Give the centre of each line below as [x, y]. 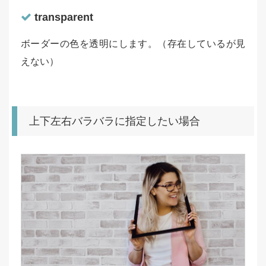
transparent [62, 18]
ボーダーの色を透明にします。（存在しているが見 [133, 44]
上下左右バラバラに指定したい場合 [115, 121]
